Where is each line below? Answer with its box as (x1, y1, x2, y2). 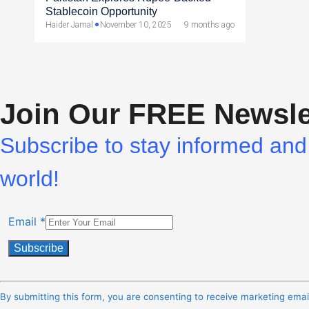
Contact (8, 283, 50, 298)
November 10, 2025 (100, 19, 172, 30)
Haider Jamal (46, 19, 93, 30)
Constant (8, 267, 55, 281)
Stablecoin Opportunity (46, 5, 157, 17)
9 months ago (184, 19, 235, 30)
